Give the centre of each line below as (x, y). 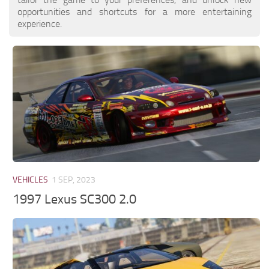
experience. (40, 23)
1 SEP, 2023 (74, 180)
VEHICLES (31, 180)
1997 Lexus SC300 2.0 (75, 200)
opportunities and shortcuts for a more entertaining (134, 11)
